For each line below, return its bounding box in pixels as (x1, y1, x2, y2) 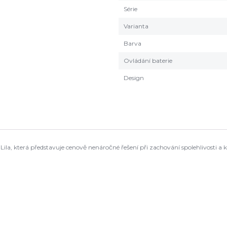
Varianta (124, 22, 148, 30)
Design (124, 74, 144, 82)
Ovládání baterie (124, 57, 172, 64)
